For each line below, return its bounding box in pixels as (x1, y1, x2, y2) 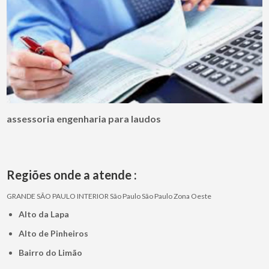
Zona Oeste (174, 192, 212, 201)
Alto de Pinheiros (25, 228, 89, 239)
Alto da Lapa (25, 209, 70, 220)
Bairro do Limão (24, 247, 83, 258)
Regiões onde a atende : (7, 168, 138, 183)
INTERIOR (77, 192, 109, 201)
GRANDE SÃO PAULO (7, 192, 76, 201)
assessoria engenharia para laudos (7, 113, 162, 125)
